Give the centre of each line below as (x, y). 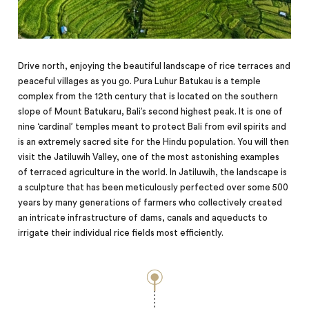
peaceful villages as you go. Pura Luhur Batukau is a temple (140, 82)
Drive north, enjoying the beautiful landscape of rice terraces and (154, 67)
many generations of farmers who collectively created (169, 203)
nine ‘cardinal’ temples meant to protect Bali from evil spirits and (152, 127)
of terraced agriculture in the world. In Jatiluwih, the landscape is (153, 173)
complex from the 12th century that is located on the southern (148, 97)
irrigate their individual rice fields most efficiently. (121, 233)
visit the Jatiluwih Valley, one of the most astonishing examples (149, 158)
